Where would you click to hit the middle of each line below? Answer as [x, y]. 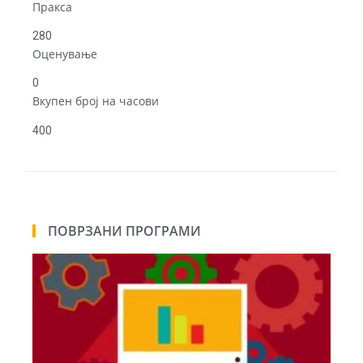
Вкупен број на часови [96, 101]
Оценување [65, 53]
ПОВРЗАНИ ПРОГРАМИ [124, 231]
